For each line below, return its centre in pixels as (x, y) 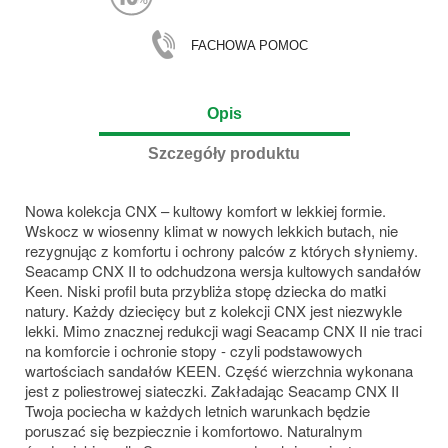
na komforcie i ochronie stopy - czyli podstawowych (193, 350)
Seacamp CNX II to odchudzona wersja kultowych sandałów (223, 270)
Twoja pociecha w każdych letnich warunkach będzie (197, 410)
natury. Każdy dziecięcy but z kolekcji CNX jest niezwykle (213, 310)
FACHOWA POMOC (249, 45)
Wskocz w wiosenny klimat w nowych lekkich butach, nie (211, 230)
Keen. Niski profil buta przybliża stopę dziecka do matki (205, 290)
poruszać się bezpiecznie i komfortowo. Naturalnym (194, 430)
